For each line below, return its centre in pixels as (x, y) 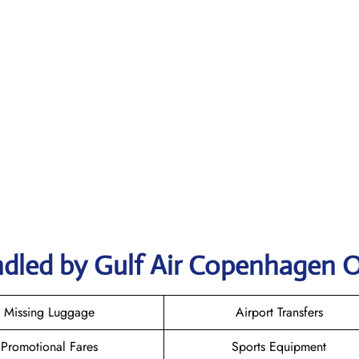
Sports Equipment (279, 346)
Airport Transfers (279, 312)
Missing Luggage (49, 312)
